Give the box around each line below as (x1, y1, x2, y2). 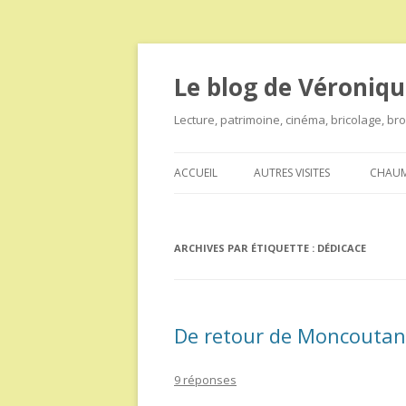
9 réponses (174, 372, 237, 388)
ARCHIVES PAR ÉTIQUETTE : (174, 241, 317, 255)
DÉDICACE (317, 241, 366, 255)
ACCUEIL (174, 165, 217, 180)
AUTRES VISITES (254, 165, 330, 180)
